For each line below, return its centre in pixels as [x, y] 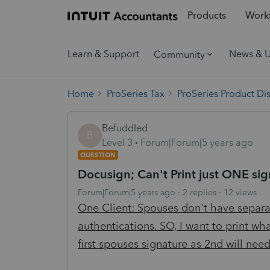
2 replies [199, 192]
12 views [240, 192]
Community [179, 54]
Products [206, 16]
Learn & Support [103, 54]
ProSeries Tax [136, 93]
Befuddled [125, 128]
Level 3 [117, 142]
